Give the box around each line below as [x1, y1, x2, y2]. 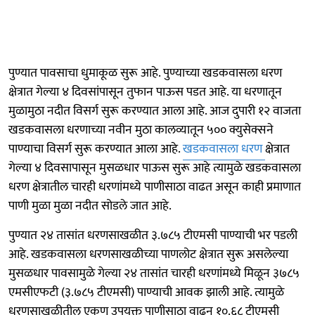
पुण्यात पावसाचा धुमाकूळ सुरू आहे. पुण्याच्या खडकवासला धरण [8, 62, 282, 84]
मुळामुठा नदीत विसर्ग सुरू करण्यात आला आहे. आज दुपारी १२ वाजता [8, 100, 301, 122]
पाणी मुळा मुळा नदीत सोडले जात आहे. [8, 195, 172, 217]
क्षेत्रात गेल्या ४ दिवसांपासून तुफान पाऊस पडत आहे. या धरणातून [8, 81, 282, 103]
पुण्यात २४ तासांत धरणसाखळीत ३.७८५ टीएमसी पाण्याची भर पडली [8, 224, 297, 246]
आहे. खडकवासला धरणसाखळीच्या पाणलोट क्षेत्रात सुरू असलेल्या [8, 243, 288, 265]
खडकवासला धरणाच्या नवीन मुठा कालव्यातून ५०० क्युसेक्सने [8, 119, 274, 141]
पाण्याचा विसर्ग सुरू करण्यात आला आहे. [8, 138, 183, 160]
